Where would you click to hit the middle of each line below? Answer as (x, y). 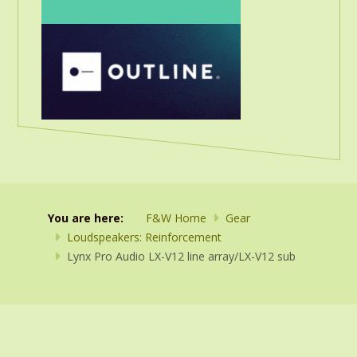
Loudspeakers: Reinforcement (144, 237)
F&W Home (176, 218)
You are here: (89, 218)
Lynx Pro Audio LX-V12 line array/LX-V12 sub (181, 256)
